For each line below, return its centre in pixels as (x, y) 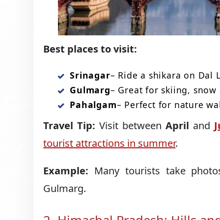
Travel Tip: (69, 126)
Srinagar (90, 75)
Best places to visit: (90, 49)
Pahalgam (93, 105)
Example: (66, 171)
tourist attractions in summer (110, 143)
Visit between (130, 126)
